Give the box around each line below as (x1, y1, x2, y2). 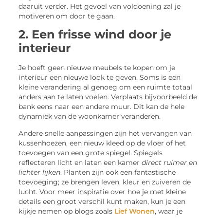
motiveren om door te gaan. (18, 12, 115, 20)
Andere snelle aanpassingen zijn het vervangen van (18, 129, 192, 137)
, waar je (155, 207, 183, 215)
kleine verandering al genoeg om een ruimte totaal (18, 83, 193, 91)
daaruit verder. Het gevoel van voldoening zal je (18, 2, 181, 10)
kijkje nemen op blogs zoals (18, 207, 115, 215)
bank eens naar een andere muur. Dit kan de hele (18, 103, 185, 111)
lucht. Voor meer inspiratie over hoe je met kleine (18, 187, 186, 196)
